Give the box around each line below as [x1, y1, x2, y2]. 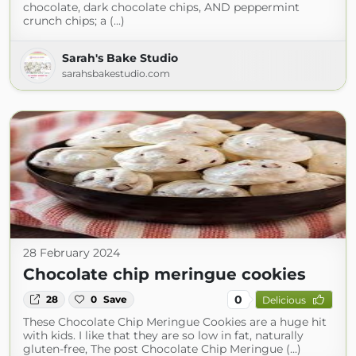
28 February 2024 [23, 246, 120, 260]
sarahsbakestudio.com [62, 68, 170, 79]
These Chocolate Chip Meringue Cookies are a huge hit [23, 315, 327, 329]
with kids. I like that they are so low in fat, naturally [23, 328, 304, 342]
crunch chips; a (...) [23, 14, 125, 28]
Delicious [261, 293, 306, 306]
